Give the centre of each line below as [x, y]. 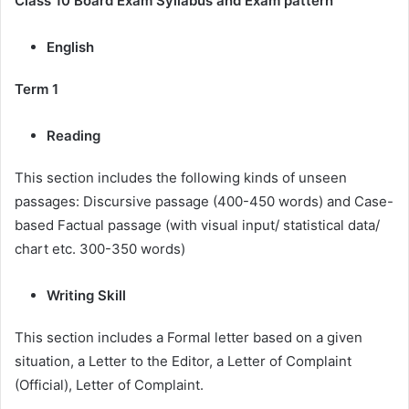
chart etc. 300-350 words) [100, 249]
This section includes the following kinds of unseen [181, 178]
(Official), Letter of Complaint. [109, 385]
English [72, 47]
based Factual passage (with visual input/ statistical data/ [197, 225]
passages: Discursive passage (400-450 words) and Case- [204, 202]
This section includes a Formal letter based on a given [189, 338]
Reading [73, 136]
